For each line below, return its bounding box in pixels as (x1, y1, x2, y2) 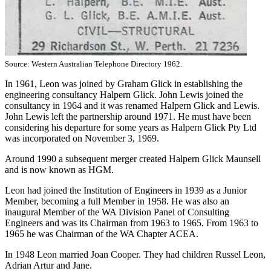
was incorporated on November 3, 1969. (5, 132, 159, 143)
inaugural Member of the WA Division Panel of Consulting (5, 206, 229, 217)
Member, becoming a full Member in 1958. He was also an (5, 195, 229, 206)
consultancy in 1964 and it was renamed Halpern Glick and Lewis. (5, 100, 260, 111)
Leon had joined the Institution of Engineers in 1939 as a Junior (5, 184, 247, 195)
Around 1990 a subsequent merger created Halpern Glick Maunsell (5, 153, 261, 164)
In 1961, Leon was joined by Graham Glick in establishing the (5, 78, 243, 89)
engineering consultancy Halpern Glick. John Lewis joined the (5, 89, 243, 100)
